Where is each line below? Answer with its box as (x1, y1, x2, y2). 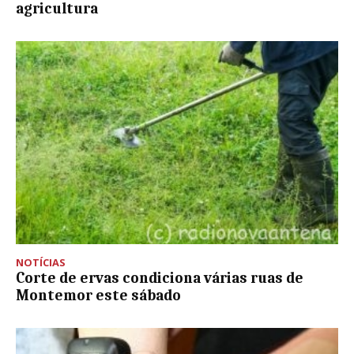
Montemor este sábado (16, 287, 181, 305)
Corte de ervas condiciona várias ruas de (16, 269, 303, 288)
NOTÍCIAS (16, 255, 66, 270)
